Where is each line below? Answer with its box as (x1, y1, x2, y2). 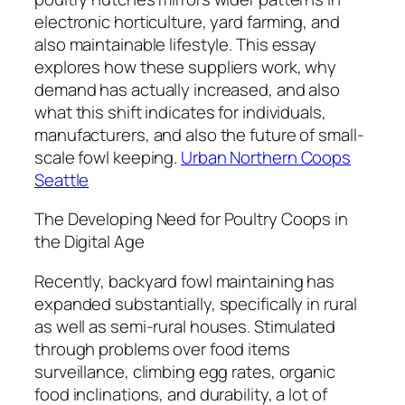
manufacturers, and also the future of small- (34, 122, 364, 146)
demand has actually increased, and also (34, 77, 341, 101)
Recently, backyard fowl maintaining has (34, 268, 335, 293)
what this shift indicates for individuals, (34, 99, 326, 124)
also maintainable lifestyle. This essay (34, 32, 317, 56)
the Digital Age (34, 230, 145, 254)
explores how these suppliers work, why (34, 54, 337, 79)
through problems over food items (34, 336, 290, 361)
